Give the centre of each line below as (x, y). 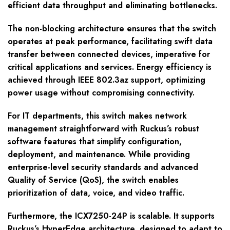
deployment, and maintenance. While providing (99, 155)
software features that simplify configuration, (95, 142)
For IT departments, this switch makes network (97, 116)
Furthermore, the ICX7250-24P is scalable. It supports (111, 216)
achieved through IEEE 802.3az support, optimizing (107, 80)
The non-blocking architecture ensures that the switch (112, 29)
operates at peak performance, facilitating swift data (110, 42)
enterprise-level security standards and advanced (103, 167)
